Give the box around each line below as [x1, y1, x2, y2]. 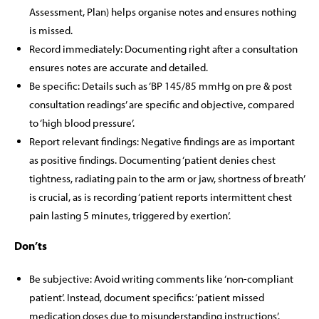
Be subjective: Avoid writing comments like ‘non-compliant [29, 272, 293, 286]
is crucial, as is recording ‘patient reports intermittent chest [29, 190, 292, 204]
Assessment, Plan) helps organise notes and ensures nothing [29, 5, 296, 19]
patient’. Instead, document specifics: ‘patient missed [29, 291, 264, 304]
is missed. [29, 23, 73, 37]
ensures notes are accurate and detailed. [29, 61, 208, 74]
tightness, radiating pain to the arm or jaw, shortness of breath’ [29, 172, 305, 185]
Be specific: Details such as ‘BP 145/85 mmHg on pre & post [29, 79, 292, 93]
